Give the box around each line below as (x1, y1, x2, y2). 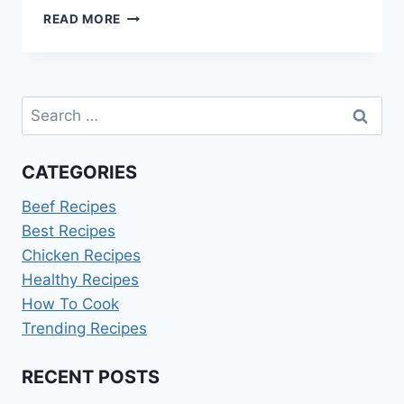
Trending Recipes (22, 318, 147, 337)
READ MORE (43, 11, 122, 26)
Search (21, 98, 71, 117)
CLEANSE (120, 63, 181, 78)
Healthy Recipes (22, 270, 139, 289)
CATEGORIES (22, 161, 137, 183)
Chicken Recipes (22, 245, 141, 264)
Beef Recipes (22, 197, 116, 216)
